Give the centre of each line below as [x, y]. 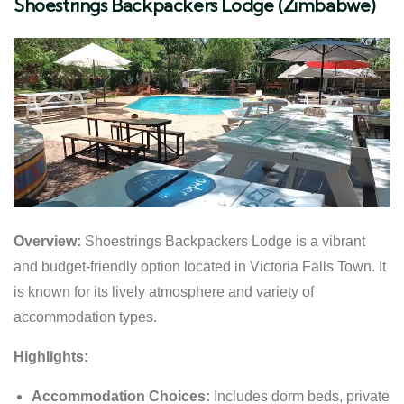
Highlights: [51, 356]
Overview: [47, 241]
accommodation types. [85, 317]
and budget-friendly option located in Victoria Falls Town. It [200, 266]
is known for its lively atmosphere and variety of [164, 291]
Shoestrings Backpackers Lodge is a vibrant [223, 241]
